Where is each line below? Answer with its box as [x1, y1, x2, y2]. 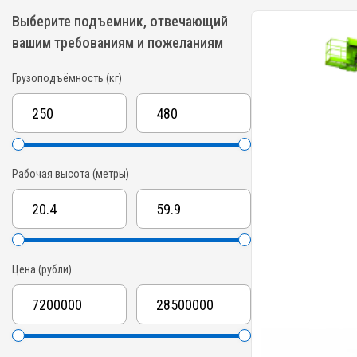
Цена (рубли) [12, 262, 72, 276]
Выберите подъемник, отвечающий [12, 12, 228, 29]
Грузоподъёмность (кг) [12, 71, 122, 84]
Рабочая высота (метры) [12, 167, 129, 180]
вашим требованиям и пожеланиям [12, 33, 223, 51]
